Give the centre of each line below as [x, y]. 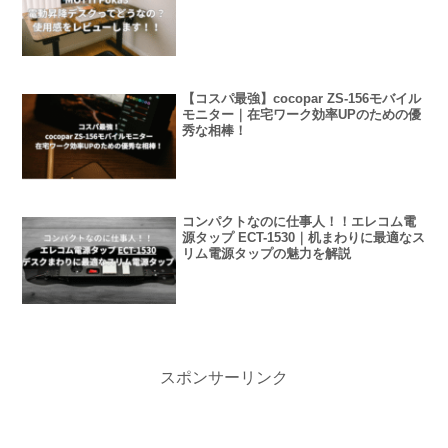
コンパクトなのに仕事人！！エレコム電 [299, 222]
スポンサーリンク [224, 377]
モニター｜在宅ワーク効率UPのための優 [302, 114]
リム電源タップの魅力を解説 [267, 254]
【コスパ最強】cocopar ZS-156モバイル [302, 98]
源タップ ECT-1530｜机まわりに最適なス [304, 238]
